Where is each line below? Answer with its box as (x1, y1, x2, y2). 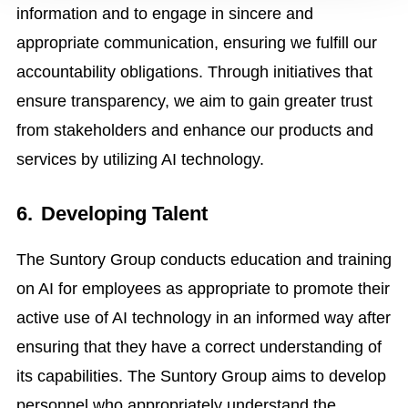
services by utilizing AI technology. (15, 149, 264, 168)
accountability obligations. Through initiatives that (15, 62, 372, 81)
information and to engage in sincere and (15, 4, 313, 23)
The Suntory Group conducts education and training (15, 250, 392, 270)
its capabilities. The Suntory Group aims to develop (15, 367, 386, 386)
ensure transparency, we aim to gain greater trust (15, 91, 372, 110)
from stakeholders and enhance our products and (15, 120, 373, 139)
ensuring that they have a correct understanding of (15, 338, 382, 357)
